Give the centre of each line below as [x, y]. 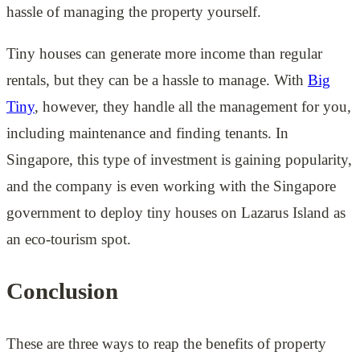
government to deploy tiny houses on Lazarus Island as [176, 213]
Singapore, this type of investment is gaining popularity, [179, 160]
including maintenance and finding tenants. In [147, 133]
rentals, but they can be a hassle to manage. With [157, 80]
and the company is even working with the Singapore [171, 186]
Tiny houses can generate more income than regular [164, 54]
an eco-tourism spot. [69, 239]
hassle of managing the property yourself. [134, 12]
